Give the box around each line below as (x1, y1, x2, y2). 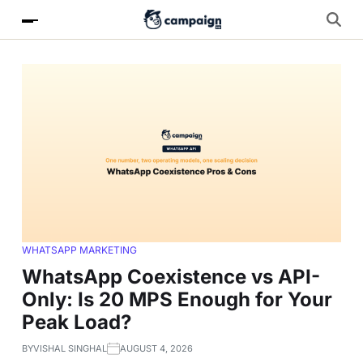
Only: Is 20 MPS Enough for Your (22, 288, 332, 312)
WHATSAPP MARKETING (22, 244, 137, 257)
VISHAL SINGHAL (33, 343, 107, 355)
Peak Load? (22, 310, 131, 335)
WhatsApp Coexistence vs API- (22, 265, 320, 289)
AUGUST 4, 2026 (120, 343, 193, 355)
